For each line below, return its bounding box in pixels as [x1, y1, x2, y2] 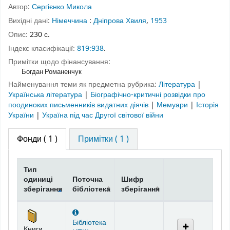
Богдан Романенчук [21, 67, 82, 77]
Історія [196, 100, 219, 111]
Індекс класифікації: [8, 43, 77, 54]
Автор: [8, 2, 32, 13]
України [8, 110, 36, 121]
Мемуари [157, 100, 190, 111]
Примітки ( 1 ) [78, 132, 129, 145]
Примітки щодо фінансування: [8, 56, 110, 68]
